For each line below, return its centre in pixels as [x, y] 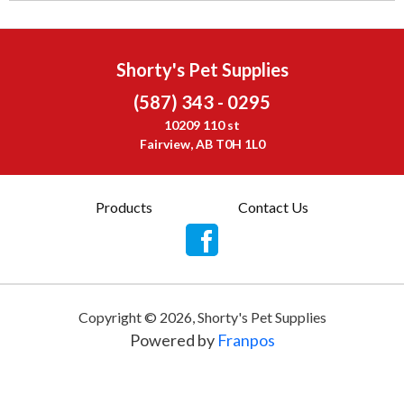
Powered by [173, 340]
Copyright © [119, 317]
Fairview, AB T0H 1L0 [202, 144]
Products [124, 207]
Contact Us [274, 207]
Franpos [246, 340]
